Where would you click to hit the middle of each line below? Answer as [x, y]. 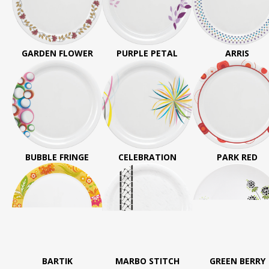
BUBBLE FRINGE [57, 157]
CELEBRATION [147, 157]
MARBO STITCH [147, 261]
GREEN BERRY [237, 261]
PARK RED [237, 157]
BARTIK [57, 261]
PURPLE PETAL [147, 53]
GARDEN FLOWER [57, 53]
